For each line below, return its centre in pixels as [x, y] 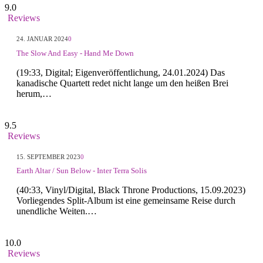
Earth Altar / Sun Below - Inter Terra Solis [82, 171]
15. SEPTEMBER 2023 [48, 156]
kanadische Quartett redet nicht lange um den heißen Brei [122, 83]
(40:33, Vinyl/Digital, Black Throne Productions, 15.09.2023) [131, 190]
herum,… [34, 93]
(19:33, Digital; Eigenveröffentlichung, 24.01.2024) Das [121, 72]
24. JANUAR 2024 [42, 38]
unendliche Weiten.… [57, 211]
